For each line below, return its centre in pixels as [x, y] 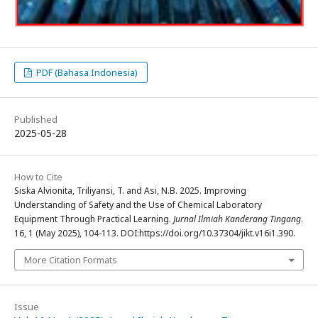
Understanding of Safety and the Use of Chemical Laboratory [138, 204]
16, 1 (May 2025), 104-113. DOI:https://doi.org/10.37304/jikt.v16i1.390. [155, 233]
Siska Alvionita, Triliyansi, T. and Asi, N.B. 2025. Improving [130, 190]
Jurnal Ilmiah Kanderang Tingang [237, 219]
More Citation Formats [71, 259]
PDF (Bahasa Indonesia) [86, 72]
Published [36, 119]
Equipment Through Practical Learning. [94, 219]
